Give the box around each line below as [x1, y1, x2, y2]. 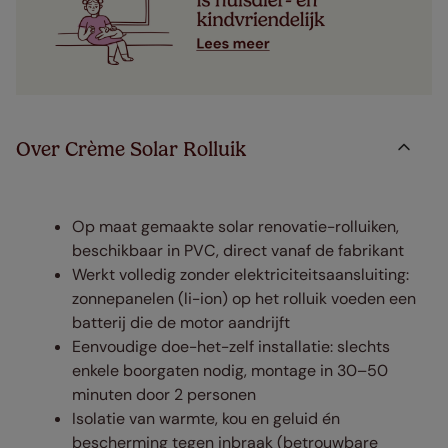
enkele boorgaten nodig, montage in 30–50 [72, 360, 388, 382]
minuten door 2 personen [72, 384, 256, 406]
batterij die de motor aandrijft [72, 312, 290, 334]
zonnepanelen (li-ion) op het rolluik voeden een [72, 288, 416, 310]
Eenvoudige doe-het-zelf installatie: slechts [72, 336, 390, 358]
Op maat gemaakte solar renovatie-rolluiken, [72, 216, 399, 238]
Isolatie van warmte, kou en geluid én [72, 408, 340, 430]
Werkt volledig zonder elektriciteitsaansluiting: [72, 264, 409, 286]
